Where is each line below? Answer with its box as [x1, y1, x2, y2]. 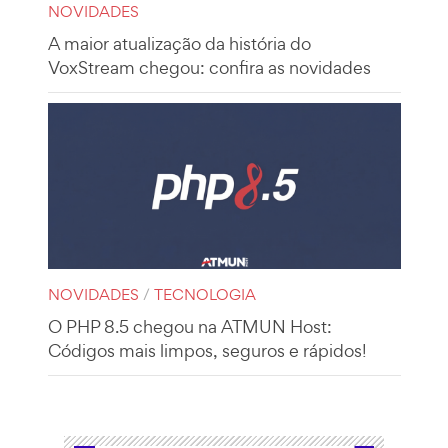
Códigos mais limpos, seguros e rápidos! [47, 338, 367, 362]
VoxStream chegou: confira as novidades [47, 55, 371, 79]
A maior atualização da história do [47, 31, 311, 55]
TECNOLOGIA [153, 283, 256, 305]
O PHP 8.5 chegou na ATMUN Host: [47, 314, 332, 338]
